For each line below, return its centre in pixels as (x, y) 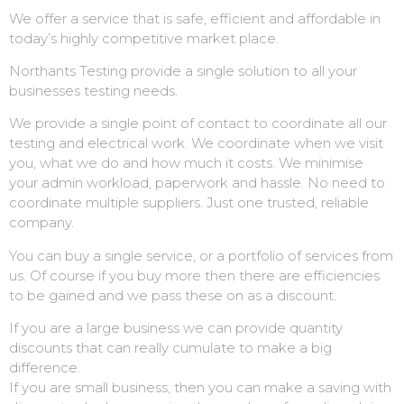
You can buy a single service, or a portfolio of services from (201, 255)
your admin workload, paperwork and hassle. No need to (197, 183)
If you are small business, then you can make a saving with (200, 388)
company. (41, 223)
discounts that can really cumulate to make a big (170, 348)
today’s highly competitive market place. (144, 38)
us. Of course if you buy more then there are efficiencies (194, 275)
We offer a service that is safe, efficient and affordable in (195, 18)
